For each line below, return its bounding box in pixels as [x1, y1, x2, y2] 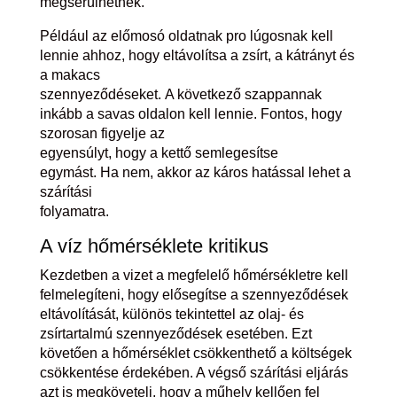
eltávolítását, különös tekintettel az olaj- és [39, 306, 304, 322]
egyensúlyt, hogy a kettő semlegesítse [39, 144, 278, 160]
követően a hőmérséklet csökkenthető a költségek [39, 345, 352, 361]
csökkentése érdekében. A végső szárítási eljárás [39, 364, 348, 380]
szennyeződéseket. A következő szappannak [39, 86, 322, 102]
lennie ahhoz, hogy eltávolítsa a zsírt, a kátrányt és [39, 47, 354, 63]
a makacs [39, 66, 100, 82]
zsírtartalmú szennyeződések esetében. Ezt [39, 325, 312, 341]
